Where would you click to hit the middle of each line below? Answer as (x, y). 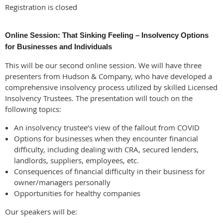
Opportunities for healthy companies (77, 193)
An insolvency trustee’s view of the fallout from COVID (107, 127)
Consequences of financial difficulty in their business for (110, 171)
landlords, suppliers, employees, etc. (76, 160)
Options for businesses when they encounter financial (106, 138)
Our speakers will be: (41, 212)
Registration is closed (41, 7)
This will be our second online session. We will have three (103, 65)
